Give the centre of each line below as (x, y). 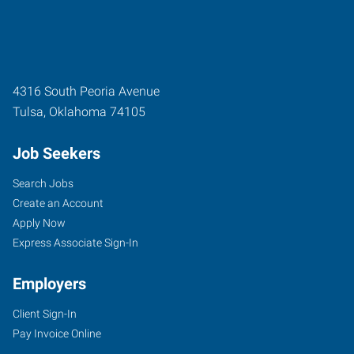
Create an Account (58, 203)
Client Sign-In (45, 313)
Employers (49, 283)
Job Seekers (56, 153)
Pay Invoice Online (57, 333)
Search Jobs (43, 183)
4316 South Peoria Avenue (86, 91)
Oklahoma (78, 111)
